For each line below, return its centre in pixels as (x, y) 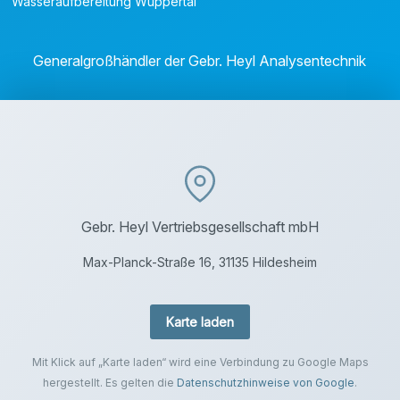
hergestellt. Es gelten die (110, 382)
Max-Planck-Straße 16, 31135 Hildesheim (200, 262)
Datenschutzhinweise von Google (266, 382)
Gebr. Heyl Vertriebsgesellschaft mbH (200, 226)
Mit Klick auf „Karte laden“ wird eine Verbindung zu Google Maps (200, 362)
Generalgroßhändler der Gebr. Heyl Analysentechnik (200, 61)
